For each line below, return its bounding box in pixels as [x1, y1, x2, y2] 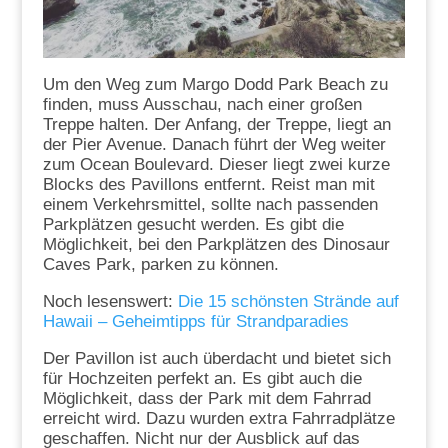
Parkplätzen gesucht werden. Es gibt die [42, 214, 344, 234]
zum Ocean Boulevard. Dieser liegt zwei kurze [42, 154, 390, 174]
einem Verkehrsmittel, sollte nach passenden [42, 194, 378, 214]
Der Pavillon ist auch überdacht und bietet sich [42, 348, 391, 368]
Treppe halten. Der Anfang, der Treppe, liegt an [42, 114, 391, 134]
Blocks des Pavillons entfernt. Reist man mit [42, 174, 375, 194]
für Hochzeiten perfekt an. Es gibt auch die [42, 368, 362, 388]
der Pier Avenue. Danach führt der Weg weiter [42, 134, 386, 154]
